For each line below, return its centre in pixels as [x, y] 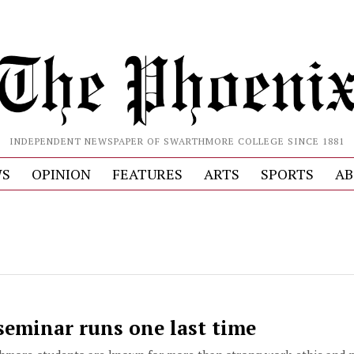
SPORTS [287, 173]
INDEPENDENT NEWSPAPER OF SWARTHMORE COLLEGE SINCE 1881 [177, 141]
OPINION [61, 173]
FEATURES [147, 173]
